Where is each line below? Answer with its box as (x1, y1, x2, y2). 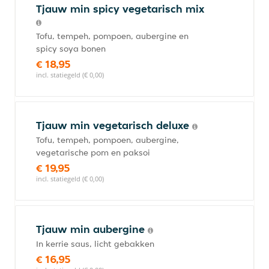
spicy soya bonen (36, 43, 106, 54)
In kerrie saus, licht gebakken (36, 238, 154, 249)
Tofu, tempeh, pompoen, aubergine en (36, 31, 189, 41)
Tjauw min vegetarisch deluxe (36, 118, 192, 132)
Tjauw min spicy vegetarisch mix (36, 2, 204, 16)
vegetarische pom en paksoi (36, 147, 150, 158)
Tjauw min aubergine (36, 222, 148, 236)
